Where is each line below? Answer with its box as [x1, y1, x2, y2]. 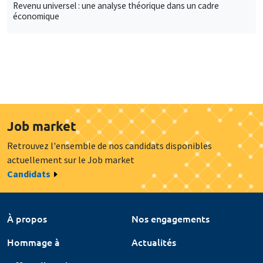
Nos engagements [131, 211, 210, 225]
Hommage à [7, 235, 60, 248]
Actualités [131, 235, 176, 248]
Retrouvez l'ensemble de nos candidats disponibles [7, 139, 212, 151]
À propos [7, 211, 47, 225]
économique [13, 10, 59, 22]
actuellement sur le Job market [7, 153, 134, 166]
